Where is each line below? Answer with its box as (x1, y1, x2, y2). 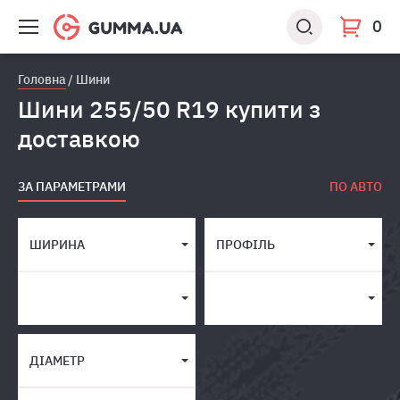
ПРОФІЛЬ (216, 237, 275, 253)
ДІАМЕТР (29, 353, 85, 369)
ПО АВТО (329, 179, 382, 195)
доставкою (18, 123, 140, 154)
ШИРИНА (29, 237, 85, 253)
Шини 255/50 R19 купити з (18, 94, 321, 124)
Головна (18, 71, 66, 87)
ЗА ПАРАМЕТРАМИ (18, 179, 126, 195)
